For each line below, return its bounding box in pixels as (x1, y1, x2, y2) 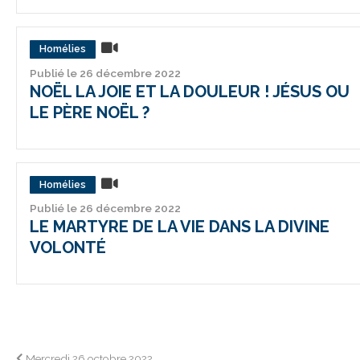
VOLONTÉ (30, 238, 106, 258)
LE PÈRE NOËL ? (30, 102, 149, 122)
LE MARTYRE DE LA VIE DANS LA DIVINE (30, 217, 329, 237)
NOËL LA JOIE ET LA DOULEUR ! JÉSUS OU (30, 81, 350, 101)
